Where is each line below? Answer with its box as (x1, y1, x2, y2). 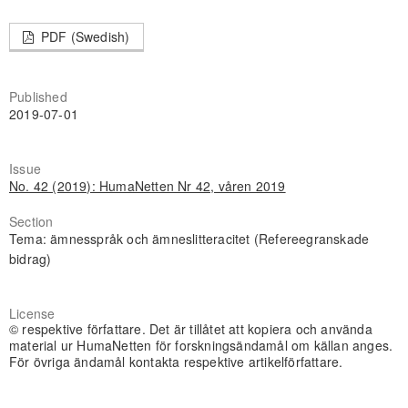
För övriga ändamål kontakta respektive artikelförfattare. (8, 352, 343, 371)
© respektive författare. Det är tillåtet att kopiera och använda (8, 319, 372, 338)
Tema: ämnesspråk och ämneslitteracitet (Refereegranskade (8, 229, 370, 248)
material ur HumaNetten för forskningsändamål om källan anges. (8, 335, 393, 354)
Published (8, 87, 67, 106)
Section (8, 211, 54, 230)
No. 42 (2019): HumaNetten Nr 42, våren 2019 (8, 176, 286, 195)
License (8, 303, 56, 322)
